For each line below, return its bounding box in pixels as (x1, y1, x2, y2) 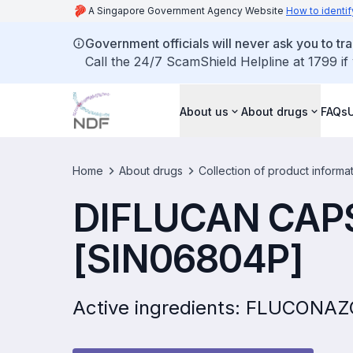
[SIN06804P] (72, 236, 304, 282)
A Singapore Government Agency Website (88, 5, 286, 17)
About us (180, 104, 229, 118)
